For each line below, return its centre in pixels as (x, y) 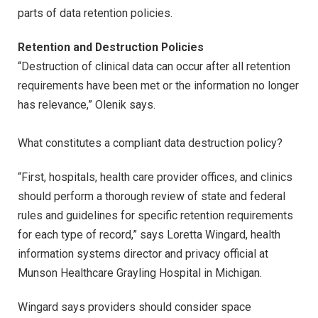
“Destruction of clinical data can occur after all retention (154, 67)
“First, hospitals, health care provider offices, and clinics (155, 177)
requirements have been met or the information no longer (158, 86)
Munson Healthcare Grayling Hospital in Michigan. (140, 273)
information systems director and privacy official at (143, 253)
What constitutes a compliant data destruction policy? (150, 143)
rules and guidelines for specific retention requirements (155, 215)
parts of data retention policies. (95, 13)
